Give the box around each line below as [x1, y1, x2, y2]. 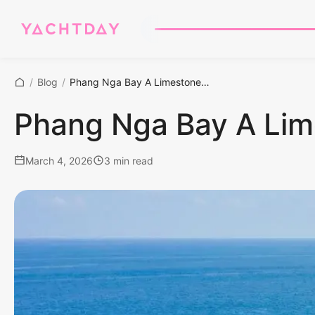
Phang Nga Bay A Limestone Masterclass [201, 76, 210, 88]
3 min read [104, 154, 153, 167]
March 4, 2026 [25, 154, 93, 167]
